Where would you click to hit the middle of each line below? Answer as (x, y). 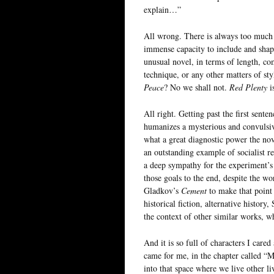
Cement (194, 190)
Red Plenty (248, 87)
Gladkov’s (162, 190)
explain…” (162, 9)
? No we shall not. (197, 87)
